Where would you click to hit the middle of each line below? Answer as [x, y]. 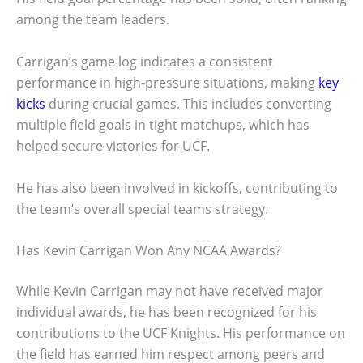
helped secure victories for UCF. [113, 145]
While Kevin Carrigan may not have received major [170, 291]
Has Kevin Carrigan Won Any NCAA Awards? [149, 251]
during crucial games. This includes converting [188, 103]
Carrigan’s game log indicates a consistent [145, 61]
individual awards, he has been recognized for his [167, 312]
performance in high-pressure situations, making [167, 82]
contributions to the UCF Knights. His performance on [181, 333]
